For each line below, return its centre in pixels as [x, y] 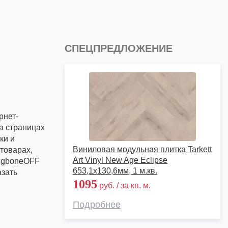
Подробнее [97, 205]
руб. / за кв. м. [124, 186]
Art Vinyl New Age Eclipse [120, 160]
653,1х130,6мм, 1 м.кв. [115, 171]
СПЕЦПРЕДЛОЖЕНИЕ [119, 48]
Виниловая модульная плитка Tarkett [142, 149]
